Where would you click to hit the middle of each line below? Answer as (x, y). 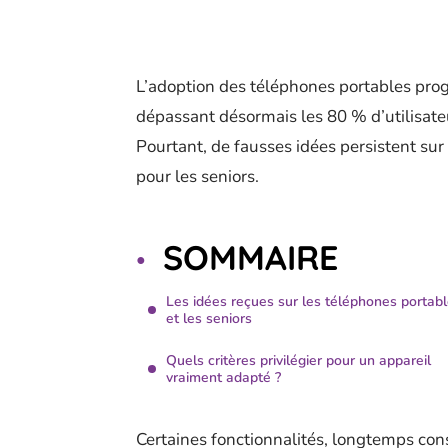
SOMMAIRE (250, 257)
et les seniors (209, 318)
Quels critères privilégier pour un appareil (298, 360)
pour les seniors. (197, 176)
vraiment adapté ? (223, 377)
